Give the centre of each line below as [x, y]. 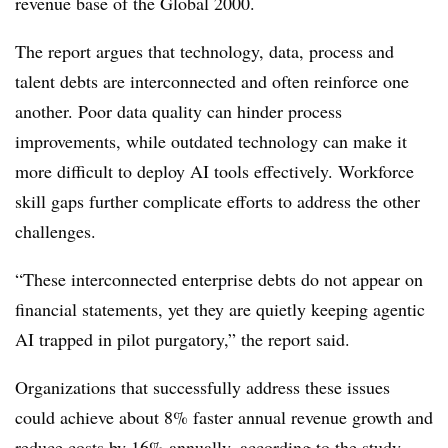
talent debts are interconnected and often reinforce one [212, 80]
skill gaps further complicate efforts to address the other [217, 200]
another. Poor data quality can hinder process [178, 110]
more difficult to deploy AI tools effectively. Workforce [214, 170]
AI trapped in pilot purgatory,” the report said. [182, 338]
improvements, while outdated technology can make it [211, 140]
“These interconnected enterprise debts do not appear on [219, 278]
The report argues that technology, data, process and [204, 50]
